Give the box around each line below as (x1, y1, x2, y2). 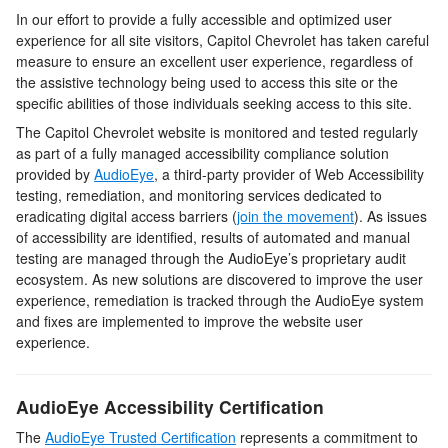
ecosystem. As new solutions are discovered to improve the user (16, 268, 423, 289)
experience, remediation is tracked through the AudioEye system (16, 289, 424, 310)
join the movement (237, 205, 354, 226)
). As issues (354, 205, 427, 226)
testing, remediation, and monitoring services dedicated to (16, 184, 382, 205)
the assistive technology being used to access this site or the (16, 71, 398, 92)
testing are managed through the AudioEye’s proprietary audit (16, 247, 406, 268)
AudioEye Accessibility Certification (16, 393, 324, 419)
